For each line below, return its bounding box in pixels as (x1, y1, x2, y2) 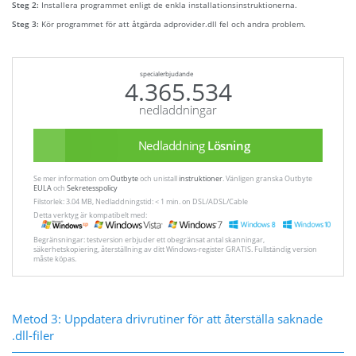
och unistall (138, 173, 179, 184)
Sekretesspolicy (67, 183, 118, 193)
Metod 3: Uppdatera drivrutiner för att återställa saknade (12, 310, 323, 327)
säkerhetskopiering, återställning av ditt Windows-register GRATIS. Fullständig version (33, 244, 317, 254)
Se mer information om (33, 173, 110, 184)
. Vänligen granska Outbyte (222, 173, 312, 184)
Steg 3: (12, 18, 41, 30)
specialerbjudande (139, 70, 193, 79)
